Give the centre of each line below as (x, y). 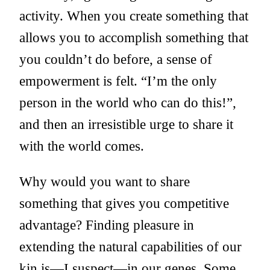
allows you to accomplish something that (134, 37)
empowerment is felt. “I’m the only (118, 81)
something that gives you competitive (124, 203)
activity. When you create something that (134, 16)
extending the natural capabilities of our (130, 247)
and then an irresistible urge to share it (126, 124)
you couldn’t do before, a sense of (116, 59)
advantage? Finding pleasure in (107, 225)
